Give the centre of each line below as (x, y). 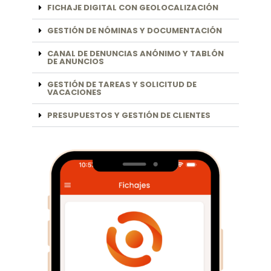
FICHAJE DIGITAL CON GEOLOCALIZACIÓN (133, 8)
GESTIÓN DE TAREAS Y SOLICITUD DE (122, 85)
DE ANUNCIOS (76, 62)
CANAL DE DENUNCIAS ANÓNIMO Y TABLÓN (135, 54)
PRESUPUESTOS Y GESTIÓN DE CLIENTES (129, 116)
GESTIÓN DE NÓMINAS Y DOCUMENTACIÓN (135, 31)
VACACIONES (74, 93)
